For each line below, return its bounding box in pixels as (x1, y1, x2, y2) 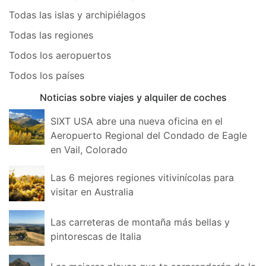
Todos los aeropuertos (9, 49, 111, 61)
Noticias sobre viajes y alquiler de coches (39, 91, 227, 103)
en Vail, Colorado (50, 143, 128, 156)
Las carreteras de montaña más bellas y (50, 216, 230, 228)
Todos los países (9, 69, 84, 81)
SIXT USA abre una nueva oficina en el (50, 115, 223, 127)
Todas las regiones (9, 28, 93, 41)
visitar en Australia (50, 185, 134, 198)
